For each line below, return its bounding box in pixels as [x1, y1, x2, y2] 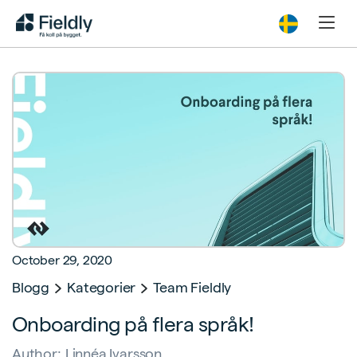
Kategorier [67, 279, 136, 295]
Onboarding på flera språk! [12, 312, 254, 335]
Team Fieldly [153, 279, 232, 295]
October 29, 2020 [12, 253, 113, 267]
